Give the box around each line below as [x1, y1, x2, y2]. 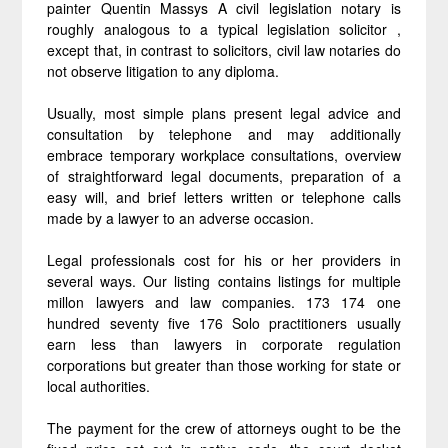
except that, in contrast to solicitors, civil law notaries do [47, 40, 401, 60]
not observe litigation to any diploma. [47, 61, 280, 81]
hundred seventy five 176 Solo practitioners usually [47, 313, 401, 333]
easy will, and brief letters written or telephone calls [47, 187, 401, 207]
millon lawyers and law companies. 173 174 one [47, 292, 401, 312]
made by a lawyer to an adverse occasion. [47, 208, 315, 228]
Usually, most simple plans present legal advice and [47, 103, 401, 123]
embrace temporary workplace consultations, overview [47, 145, 401, 165]
